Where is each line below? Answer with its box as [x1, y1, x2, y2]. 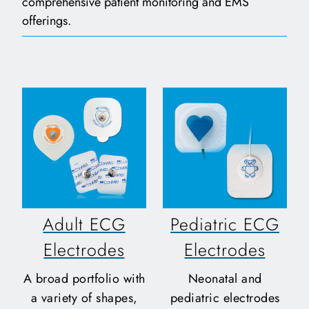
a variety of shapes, [30, 289, 138, 308]
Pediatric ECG [170, 211, 279, 237]
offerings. [22, 12, 71, 30]
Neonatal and [188, 270, 262, 288]
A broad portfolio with [23, 270, 146, 288]
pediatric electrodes [170, 289, 280, 308]
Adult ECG [43, 211, 126, 237]
